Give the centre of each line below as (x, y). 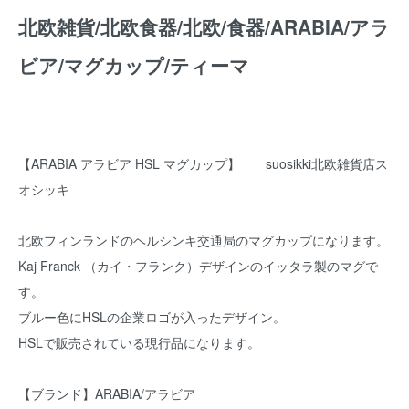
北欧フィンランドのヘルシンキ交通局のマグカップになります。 (204, 241)
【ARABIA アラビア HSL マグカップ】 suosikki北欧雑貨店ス (203, 164)
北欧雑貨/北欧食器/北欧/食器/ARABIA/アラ (204, 26)
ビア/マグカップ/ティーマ (134, 64)
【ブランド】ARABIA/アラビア (107, 394)
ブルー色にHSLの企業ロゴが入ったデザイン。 (152, 317)
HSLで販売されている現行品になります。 (139, 343)
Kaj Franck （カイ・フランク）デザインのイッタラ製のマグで (198, 266)
